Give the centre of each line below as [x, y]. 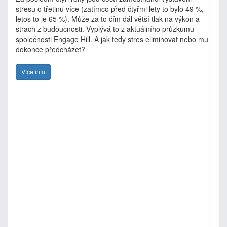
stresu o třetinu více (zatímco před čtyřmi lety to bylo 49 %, [110, 9]
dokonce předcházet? [50, 49]
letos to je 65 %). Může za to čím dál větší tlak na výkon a [108, 19]
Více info [33, 72]
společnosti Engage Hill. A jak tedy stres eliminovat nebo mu [112, 39]
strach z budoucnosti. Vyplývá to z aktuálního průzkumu [105, 29]
